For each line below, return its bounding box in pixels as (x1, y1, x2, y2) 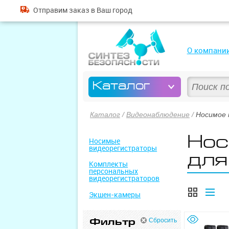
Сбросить (149, 217, 177, 224)
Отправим (33, 6, 69, 15)
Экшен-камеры (89, 190, 141, 199)
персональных (89, 167, 139, 176)
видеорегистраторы (89, 143, 157, 153)
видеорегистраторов (89, 174, 160, 184)
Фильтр (89, 217, 135, 227)
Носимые (89, 136, 121, 146)
